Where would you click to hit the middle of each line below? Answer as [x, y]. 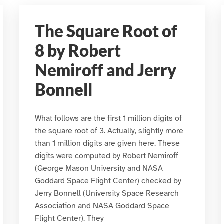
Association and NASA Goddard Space [102, 206]
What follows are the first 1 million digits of [108, 118]
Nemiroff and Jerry [105, 70]
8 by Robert [78, 51]
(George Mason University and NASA [99, 168]
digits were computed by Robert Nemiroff [106, 156]
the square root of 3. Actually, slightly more [109, 131]
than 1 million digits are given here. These [107, 143]
